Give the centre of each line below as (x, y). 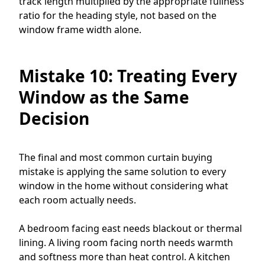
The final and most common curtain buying (116, 157)
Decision (54, 118)
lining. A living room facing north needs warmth (126, 242)
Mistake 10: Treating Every (128, 75)
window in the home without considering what (124, 185)
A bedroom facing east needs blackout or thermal (130, 228)
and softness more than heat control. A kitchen (125, 256)
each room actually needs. (77, 200)
